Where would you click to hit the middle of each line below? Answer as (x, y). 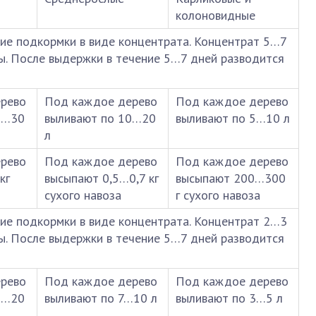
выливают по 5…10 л (233, 118)
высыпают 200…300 (231, 178)
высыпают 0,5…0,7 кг (102, 178)
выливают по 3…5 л (229, 298)
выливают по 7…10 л (101, 298)
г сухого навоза (218, 195)
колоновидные (215, 15)
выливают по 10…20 (100, 118)
